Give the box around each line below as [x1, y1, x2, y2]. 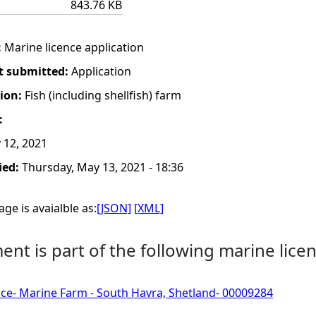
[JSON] [97, 200, 131, 216]
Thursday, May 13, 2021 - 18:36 [22, 159, 183, 175]
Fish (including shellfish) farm [25, 87, 181, 103]
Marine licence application [4, 39, 144, 55]
